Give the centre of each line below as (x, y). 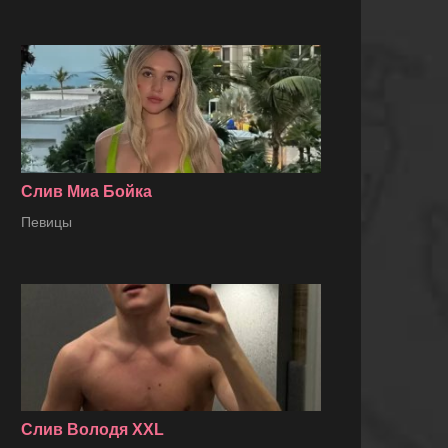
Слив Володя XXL (92, 429)
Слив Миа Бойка (86, 191)
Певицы (46, 221)
